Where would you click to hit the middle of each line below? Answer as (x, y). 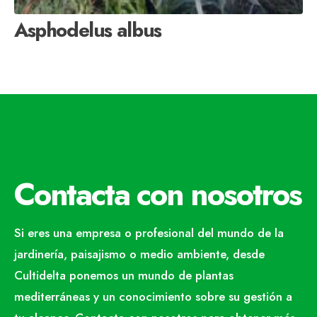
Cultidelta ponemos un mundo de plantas (124, 276)
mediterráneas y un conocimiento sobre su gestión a (153, 297)
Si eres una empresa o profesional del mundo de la (149, 233)
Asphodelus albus (88, 30)
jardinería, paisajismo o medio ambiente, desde (139, 254)
